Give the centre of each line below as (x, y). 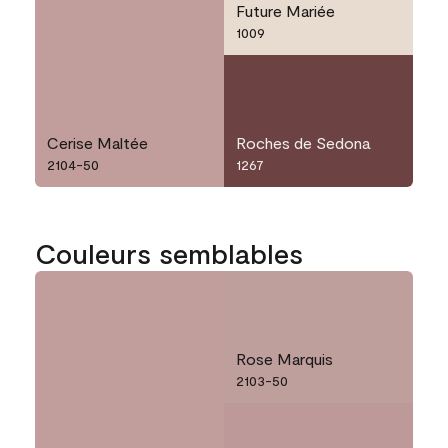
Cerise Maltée (97, 143)
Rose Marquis (284, 359)
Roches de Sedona (303, 143)
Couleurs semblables (169, 253)
